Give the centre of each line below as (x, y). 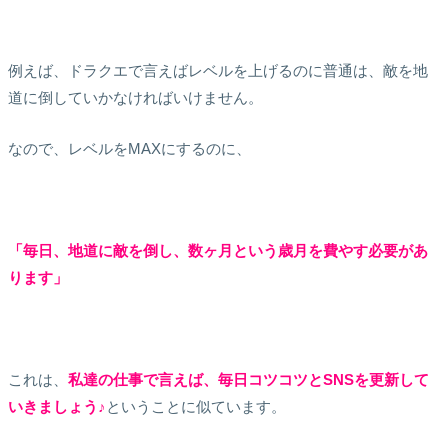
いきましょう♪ (56, 406)
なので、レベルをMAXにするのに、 (129, 148)
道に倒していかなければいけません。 (135, 97)
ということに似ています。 (195, 406)
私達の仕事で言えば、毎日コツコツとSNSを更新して (248, 379)
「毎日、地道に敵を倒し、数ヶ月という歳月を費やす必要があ (217, 250)
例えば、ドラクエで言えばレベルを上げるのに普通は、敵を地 (217, 70)
